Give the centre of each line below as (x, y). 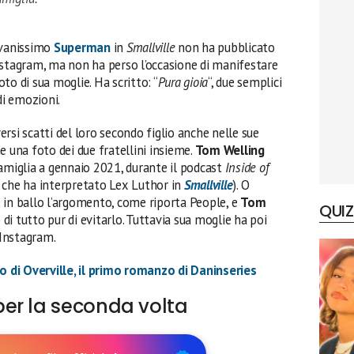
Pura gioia (183, 82)
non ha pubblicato (226, 47)
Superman (83, 47)
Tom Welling (230, 150)
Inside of (245, 167)
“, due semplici (245, 82)
